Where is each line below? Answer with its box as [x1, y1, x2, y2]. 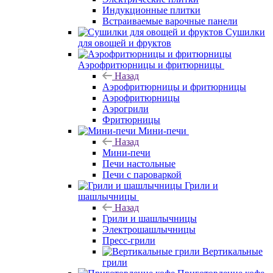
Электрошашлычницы [102, 224, 196, 235]
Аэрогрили [102, 103, 149, 114]
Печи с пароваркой [102, 169, 182, 180]
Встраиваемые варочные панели [102, 15, 238, 26]
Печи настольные [102, 158, 175, 169]
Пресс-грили [102, 235, 155, 246]
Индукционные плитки [102, 4, 200, 15]
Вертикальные [202, 246, 263, 257]
